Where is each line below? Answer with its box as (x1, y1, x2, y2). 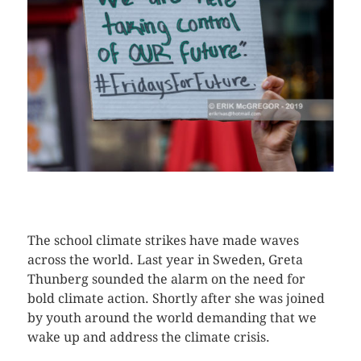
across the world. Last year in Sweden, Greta (27, 251, 303, 268)
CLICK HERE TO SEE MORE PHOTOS (27, 180, 229, 194)
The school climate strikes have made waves (27, 232, 299, 248)
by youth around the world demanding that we (27, 309, 317, 326)
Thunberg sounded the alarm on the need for (27, 271, 305, 287)
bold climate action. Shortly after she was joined (27, 290, 325, 306)
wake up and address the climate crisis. (27, 329, 270, 345)
